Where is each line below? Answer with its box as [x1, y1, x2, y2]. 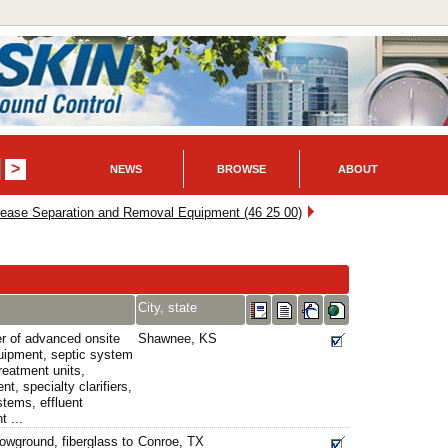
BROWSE [217, 162, 266, 175]
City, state [138, 300, 197, 315]
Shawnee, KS [138, 331, 217, 346]
